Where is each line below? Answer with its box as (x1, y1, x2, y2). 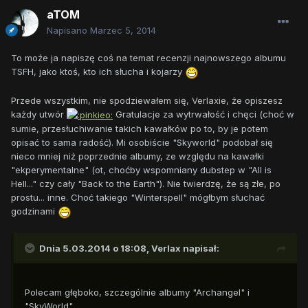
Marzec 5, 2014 (90, 25, 156, 36)
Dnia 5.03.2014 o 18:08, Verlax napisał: (39, 242, 219, 254)
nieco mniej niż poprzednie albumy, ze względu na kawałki (11, 151, 264, 162)
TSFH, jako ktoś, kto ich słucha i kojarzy (11, 66, 185, 78)
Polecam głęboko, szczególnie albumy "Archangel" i (25, 286, 250, 298)
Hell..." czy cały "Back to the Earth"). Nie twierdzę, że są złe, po (11, 178, 280, 190)
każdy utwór (11, 108, 67, 120)
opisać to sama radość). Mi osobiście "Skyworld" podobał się (11, 137, 273, 148)
